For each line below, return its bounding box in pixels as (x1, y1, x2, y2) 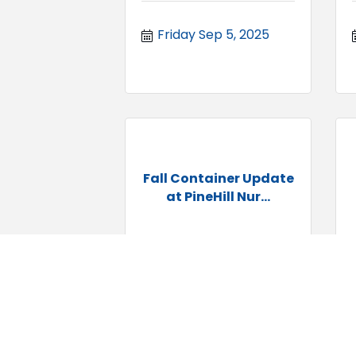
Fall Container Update (142, 168, 294, 188)
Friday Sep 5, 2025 (157, 25, 269, 44)
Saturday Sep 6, (157, 281, 254, 300)
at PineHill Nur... (166, 187, 270, 206)
